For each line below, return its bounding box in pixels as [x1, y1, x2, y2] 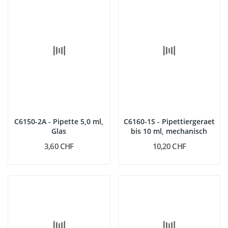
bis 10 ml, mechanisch [131, 126, 208, 136]
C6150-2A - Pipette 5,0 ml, [14, 116, 104, 126]
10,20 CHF [152, 140, 186, 151]
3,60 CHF [44, 140, 74, 151]
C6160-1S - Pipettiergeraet [123, 116, 215, 126]
